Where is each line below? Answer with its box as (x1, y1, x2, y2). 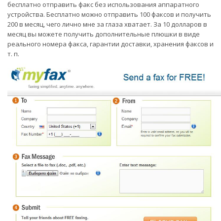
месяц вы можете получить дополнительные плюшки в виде (7, 30, 200, 38)
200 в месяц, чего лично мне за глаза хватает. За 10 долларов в (7, 20, 207, 29)
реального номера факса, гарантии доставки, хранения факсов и (7, 39, 214, 48)
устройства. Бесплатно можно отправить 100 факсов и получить (7, 10, 211, 19)
